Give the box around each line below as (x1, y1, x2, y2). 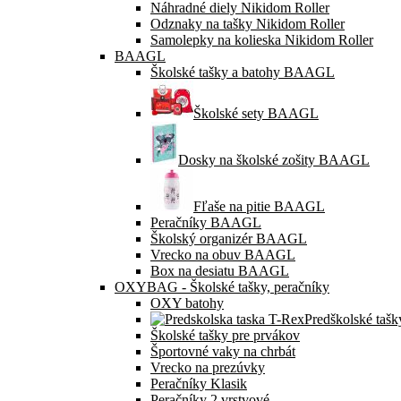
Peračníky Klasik (150, 376, 247, 391)
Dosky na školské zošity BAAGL (178, 152, 370, 167)
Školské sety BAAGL (193, 106, 319, 121)
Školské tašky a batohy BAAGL (150, 64, 335, 80)
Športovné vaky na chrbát (150, 344, 295, 359)
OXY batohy (150, 295, 224, 311)
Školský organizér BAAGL (150, 231, 307, 246)
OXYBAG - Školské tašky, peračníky (115, 279, 329, 294)
